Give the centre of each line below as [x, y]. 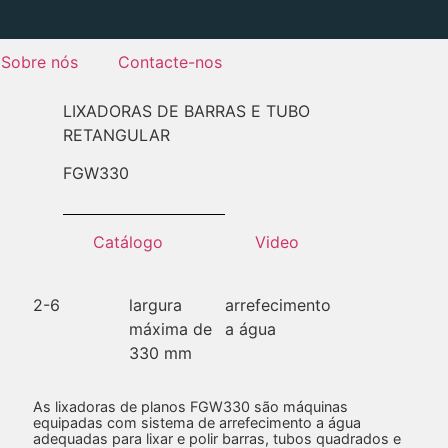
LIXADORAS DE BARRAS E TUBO [186, 110]
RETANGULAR [116, 134]
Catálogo [127, 242]
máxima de [171, 328]
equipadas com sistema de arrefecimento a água [196, 423]
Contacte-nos [170, 61]
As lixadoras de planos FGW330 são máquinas [190, 407]
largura [156, 304]
